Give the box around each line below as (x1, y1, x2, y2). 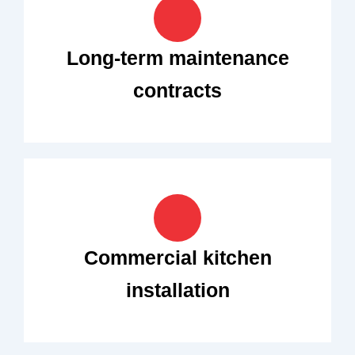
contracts (133, 78, 222, 101)
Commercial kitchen (83, 246, 272, 269)
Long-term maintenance (66, 46, 289, 69)
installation (125, 278, 230, 301)
